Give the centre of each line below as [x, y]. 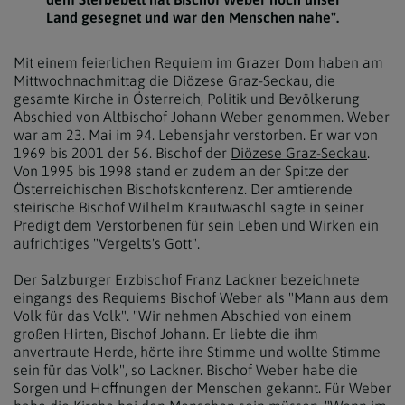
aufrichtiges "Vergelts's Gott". [107, 243]
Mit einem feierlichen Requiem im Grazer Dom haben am [198, 62]
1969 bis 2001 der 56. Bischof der [122, 153]
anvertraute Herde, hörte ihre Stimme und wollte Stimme [197, 352]
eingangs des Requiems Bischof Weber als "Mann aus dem [201, 297]
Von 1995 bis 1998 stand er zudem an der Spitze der [181, 171]
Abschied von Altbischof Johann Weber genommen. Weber [202, 117]
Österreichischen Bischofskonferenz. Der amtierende [183, 189]
